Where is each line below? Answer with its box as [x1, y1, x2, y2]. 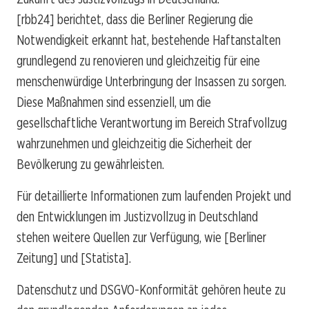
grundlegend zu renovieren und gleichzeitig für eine [17, 52, 260, 69]
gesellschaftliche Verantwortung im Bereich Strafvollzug [17, 114, 287, 131]
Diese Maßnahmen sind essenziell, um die [17, 93, 211, 110]
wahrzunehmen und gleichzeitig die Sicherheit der [17, 134, 252, 152]
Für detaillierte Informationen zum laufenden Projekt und [17, 187, 291, 204]
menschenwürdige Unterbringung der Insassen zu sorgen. [17, 72, 286, 90]
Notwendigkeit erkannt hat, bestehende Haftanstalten [17, 31, 281, 48]
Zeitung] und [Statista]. [17, 249, 131, 266]
